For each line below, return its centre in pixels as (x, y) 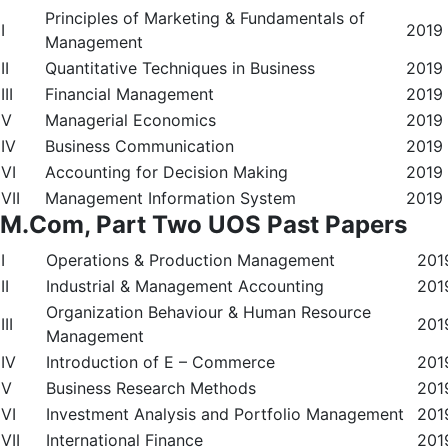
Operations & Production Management (190, 260)
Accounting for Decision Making (166, 172)
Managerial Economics (130, 120)
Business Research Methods (151, 388)
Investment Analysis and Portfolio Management (225, 414)
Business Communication (139, 146)
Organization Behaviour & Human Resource (208, 312)
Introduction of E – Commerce (160, 362)
